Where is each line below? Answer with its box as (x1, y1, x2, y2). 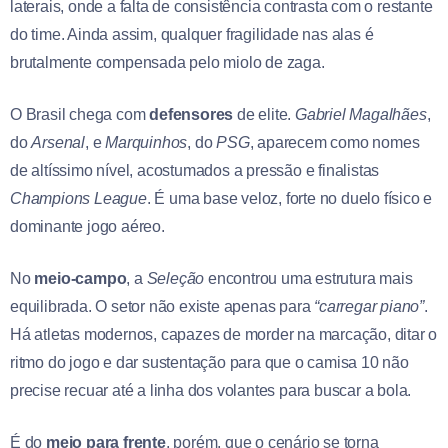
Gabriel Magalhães (295, 105, 427, 123)
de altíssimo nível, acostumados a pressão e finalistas (10, 161, 380, 179)
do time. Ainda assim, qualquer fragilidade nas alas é (10, 25, 374, 43)
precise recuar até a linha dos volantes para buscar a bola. (10, 381, 412, 399)
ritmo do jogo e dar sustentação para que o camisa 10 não (10, 353, 409, 371)
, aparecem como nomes (249, 133, 420, 151)
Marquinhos (105, 133, 188, 151)
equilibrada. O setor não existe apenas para (10, 297, 315, 315)
